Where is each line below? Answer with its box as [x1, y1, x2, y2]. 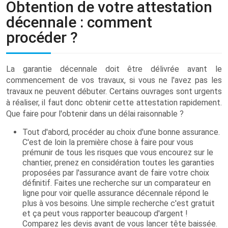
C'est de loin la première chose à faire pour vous [22, 137, 193, 147]
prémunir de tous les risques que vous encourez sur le [22, 148, 213, 157]
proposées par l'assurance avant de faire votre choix [22, 168, 209, 178]
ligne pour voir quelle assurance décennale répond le [22, 188, 209, 198]
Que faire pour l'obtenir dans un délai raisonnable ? [6, 109, 184, 119]
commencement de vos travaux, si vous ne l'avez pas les [6, 75, 222, 85]
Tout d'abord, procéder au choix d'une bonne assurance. [22, 127, 220, 137]
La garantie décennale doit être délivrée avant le [6, 64, 222, 74]
